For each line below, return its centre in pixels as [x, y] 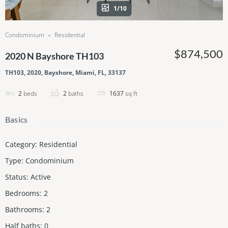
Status [16, 177]
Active [41, 177]
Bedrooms [22, 193]
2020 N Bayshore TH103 [54, 56]
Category [20, 145]
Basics [17, 120]
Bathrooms [24, 210]
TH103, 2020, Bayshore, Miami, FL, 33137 [65, 73]
